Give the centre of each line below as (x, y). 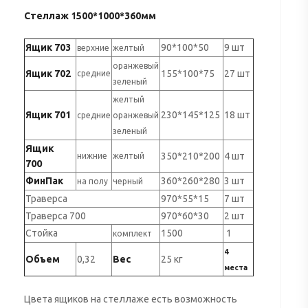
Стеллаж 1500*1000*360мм (90, 15)
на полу (92, 181)
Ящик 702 (48, 73)
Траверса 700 (60, 216)
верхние (93, 47)
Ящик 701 (48, 114)
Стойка (44, 233)
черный (129, 181)
